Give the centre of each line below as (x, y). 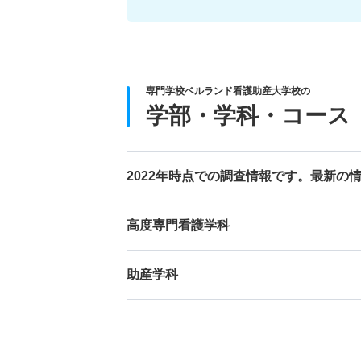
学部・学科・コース (248, 115)
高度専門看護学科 (178, 225)
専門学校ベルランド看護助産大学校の (228, 91)
